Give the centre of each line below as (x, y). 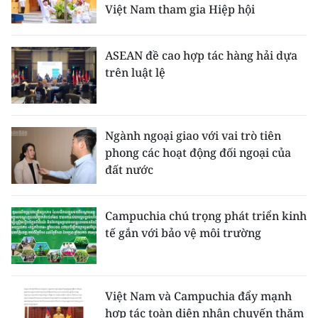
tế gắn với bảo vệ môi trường (183, 233)
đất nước (129, 170)
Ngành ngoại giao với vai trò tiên (193, 136)
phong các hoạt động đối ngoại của (198, 153)
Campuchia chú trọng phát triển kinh (206, 216)
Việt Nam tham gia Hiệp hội (180, 9)
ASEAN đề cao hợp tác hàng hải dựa (201, 55)
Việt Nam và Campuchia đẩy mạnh (198, 296)
